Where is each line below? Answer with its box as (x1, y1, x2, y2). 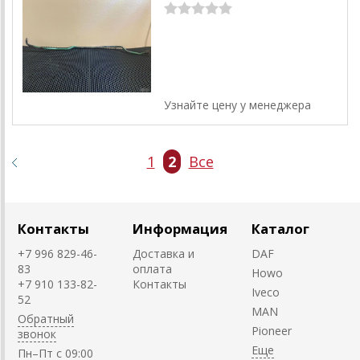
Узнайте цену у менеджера (163, 96, 311, 112)
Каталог (252, 219, 309, 238)
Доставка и (133, 245, 194, 261)
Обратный (18, 310, 74, 326)
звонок (18, 325, 56, 342)
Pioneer (252, 322, 292, 338)
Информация (133, 219, 227, 238)
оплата (133, 260, 172, 276)
